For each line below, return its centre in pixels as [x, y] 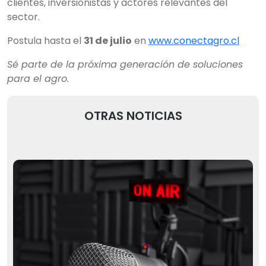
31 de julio [108, 41]
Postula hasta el [45, 41]
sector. [23, 17]
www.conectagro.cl [194, 41]
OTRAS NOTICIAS [133, 116]
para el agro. [38, 79]
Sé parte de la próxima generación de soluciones [125, 64]
